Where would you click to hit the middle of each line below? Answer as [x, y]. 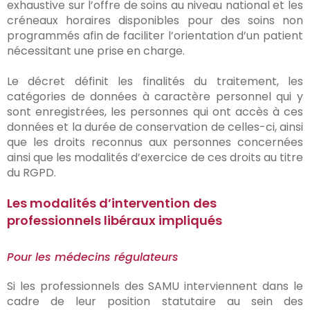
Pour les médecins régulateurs [93, 257]
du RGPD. [31, 173]
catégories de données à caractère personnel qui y [155, 97]
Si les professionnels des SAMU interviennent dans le [155, 286]
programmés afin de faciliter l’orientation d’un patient [155, 36]
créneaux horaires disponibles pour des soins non [155, 20]
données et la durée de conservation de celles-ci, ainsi [155, 127]
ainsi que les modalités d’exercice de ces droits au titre [155, 157]
